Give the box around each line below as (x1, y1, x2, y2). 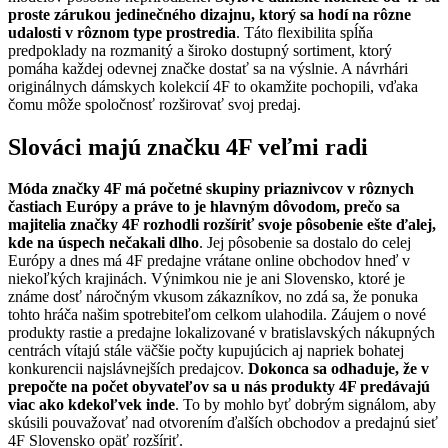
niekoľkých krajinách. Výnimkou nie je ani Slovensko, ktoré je (8, 270, 405, 288)
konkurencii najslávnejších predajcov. (8, 360, 248, 378)
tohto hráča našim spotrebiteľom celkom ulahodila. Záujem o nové (8, 306, 426, 324)
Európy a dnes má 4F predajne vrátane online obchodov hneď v (8, 252, 410, 270)
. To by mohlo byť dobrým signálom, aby (175, 396, 436, 414)
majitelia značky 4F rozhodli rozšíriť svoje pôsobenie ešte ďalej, (8, 216, 436, 234)
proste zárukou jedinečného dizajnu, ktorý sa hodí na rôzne (8, 5, 411, 23)
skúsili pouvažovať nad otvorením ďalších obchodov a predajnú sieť (8, 414, 438, 432)
